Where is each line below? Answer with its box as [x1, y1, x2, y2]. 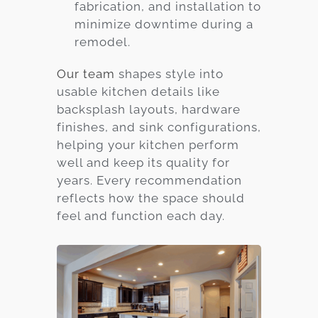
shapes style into [115, 66, 224, 81]
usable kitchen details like [57, 84, 220, 99]
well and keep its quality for [57, 155, 230, 170]
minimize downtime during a [75, 16, 253, 31]
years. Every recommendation [57, 172, 242, 187]
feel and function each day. [57, 208, 225, 223]
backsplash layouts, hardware [57, 102, 241, 116]
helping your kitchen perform [57, 137, 239, 152]
